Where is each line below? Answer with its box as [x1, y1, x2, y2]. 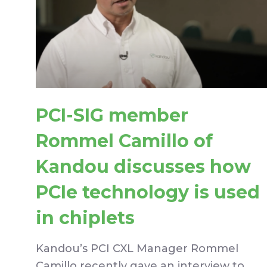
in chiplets [36, 206, 135, 229]
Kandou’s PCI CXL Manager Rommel [36, 241, 238, 255]
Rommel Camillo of [36, 129, 213, 152]
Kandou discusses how [36, 155, 251, 178]
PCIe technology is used [36, 181, 260, 203]
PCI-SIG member [36, 104, 188, 126]
